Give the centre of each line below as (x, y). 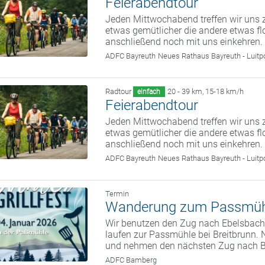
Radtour (119, 92)
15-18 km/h (224, 92)
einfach (149, 92)
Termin (117, 194)
